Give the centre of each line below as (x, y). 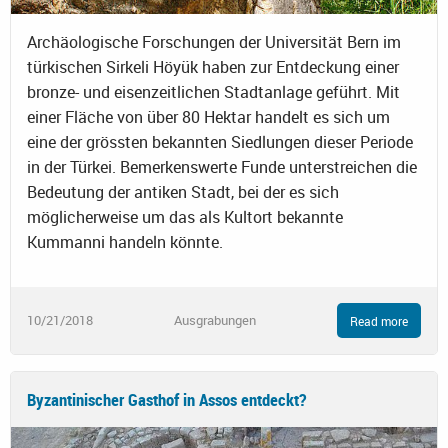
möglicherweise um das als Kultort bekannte (185, 217)
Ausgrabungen (215, 320)
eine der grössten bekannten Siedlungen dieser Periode (220, 142)
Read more (379, 320)
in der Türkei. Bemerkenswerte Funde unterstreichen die (222, 167)
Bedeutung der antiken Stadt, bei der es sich (183, 192)
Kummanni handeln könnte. (125, 242)
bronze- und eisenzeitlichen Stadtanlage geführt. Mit (213, 92)
